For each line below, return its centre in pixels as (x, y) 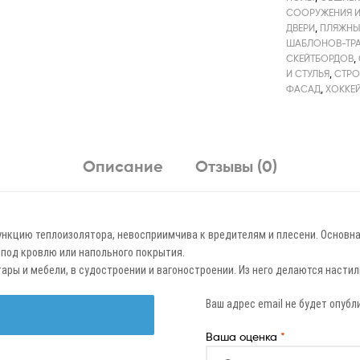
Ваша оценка (243, 337)
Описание (123, 166)
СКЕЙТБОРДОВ (320, 58)
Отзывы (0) (236, 166)
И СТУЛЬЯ (308, 73)
